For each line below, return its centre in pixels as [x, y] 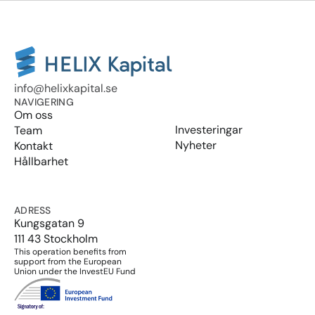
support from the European [68, 262]
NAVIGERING [44, 102]
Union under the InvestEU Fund [75, 271]
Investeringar [209, 130]
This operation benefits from [70, 252]
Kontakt [33, 146]
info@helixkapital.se [66, 88]
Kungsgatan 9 [49, 223]
